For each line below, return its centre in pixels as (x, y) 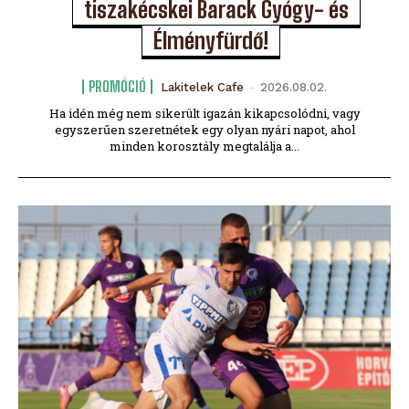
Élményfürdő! (210, 40)
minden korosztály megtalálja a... (204, 146)
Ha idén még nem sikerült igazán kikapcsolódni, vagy (204, 113)
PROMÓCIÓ (117, 86)
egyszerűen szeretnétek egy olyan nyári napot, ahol (204, 129)
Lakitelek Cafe (202, 87)
